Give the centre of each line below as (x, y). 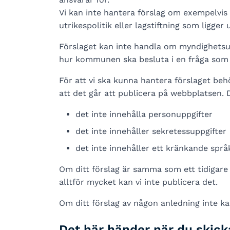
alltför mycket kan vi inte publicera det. (138, 182)
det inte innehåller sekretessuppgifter (151, 131)
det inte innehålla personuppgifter (144, 114)
